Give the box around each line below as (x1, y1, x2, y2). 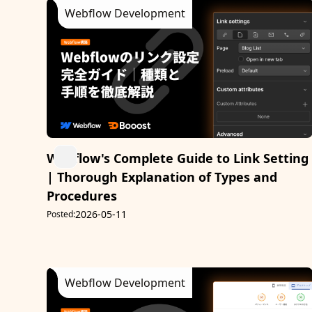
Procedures (47, 187, 118, 204)
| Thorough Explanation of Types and (47, 168, 278, 185)
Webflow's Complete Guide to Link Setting (47, 149, 309, 166)
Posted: (47, 208, 76, 220)
